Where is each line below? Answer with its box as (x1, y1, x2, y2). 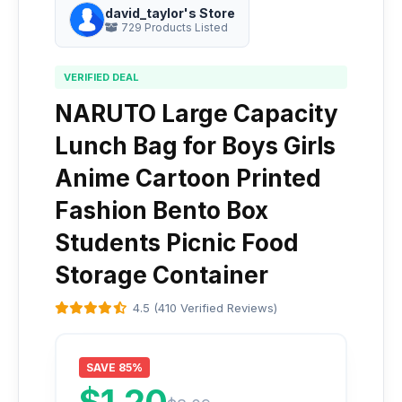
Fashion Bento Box (55, 197, 268, 224)
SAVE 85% (86, 361, 143, 374)
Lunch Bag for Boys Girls (55, 132, 336, 160)
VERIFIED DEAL (64, 71, 139, 83)
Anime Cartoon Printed (55, 164, 321, 192)
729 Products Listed (118, 21, 228, 34)
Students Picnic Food (55, 229, 299, 257)
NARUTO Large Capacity (55, 100, 338, 127)
